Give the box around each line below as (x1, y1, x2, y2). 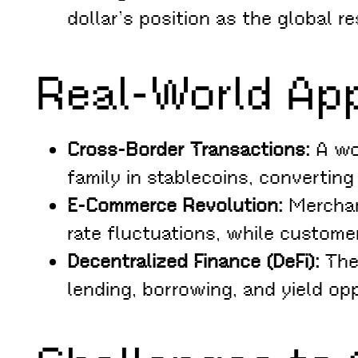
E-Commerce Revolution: (67, 193, 283, 218)
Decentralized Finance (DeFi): (67, 249, 320, 274)
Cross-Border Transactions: (67, 137, 310, 162)
